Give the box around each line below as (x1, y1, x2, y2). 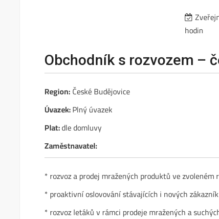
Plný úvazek (72, 102, 113, 117)
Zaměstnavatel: (44, 138, 98, 153)
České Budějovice (70, 84, 131, 99)
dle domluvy (62, 120, 102, 135)
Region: (44, 84, 71, 99)
